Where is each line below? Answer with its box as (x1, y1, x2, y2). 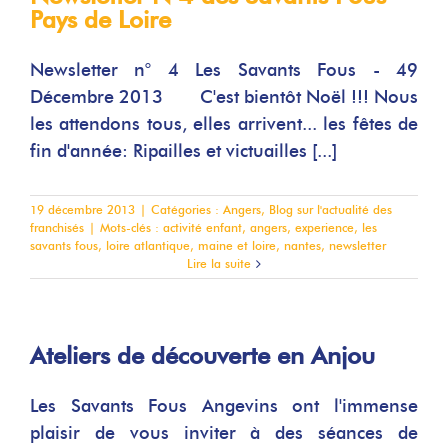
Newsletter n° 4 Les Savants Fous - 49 (30, 59, 418, 81)
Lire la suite (187, 256, 251, 271)
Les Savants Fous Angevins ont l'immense (30, 395, 418, 417)
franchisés (30, 220, 84, 235)
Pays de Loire (30, 5, 171, 34)
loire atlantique (106, 238, 190, 253)
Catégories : (151, 202, 223, 217)
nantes (284, 238, 321, 253)
